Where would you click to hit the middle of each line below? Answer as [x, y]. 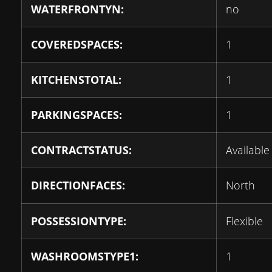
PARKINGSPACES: [76, 115]
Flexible [244, 221]
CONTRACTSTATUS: [81, 150]
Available [248, 150]
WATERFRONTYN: [77, 9]
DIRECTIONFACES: [78, 185]
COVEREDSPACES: [77, 45]
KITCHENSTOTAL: [76, 80]
